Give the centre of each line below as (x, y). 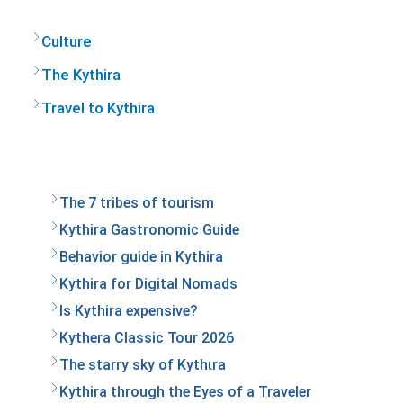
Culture (67, 41)
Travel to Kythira (98, 107)
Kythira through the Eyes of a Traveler (185, 391)
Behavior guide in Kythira (141, 256)
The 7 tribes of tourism (137, 202)
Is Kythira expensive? (129, 310)
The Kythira (81, 74)
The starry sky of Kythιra (143, 364)
